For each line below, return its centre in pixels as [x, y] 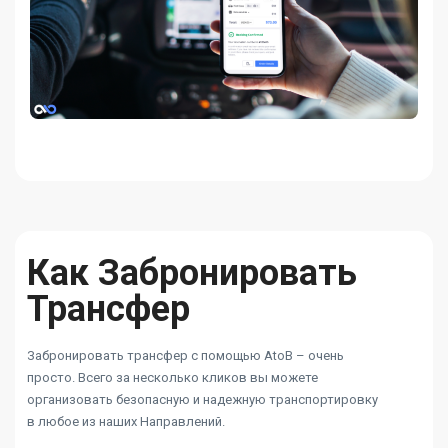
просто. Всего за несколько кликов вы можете [172, 378]
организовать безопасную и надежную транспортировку [202, 400]
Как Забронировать [192, 273]
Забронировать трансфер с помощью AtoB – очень [185, 356]
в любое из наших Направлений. [126, 422]
